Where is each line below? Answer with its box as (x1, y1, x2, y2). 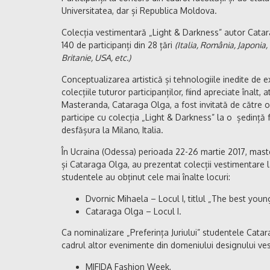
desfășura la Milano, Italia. (61, 124, 163, 135)
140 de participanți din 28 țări (61, 39, 175, 50)
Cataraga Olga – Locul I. (86, 206, 181, 216)
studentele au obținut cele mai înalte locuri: (61, 171, 230, 182)
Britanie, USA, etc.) (61, 52, 131, 63)
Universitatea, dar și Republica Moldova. (61, 5, 217, 16)
